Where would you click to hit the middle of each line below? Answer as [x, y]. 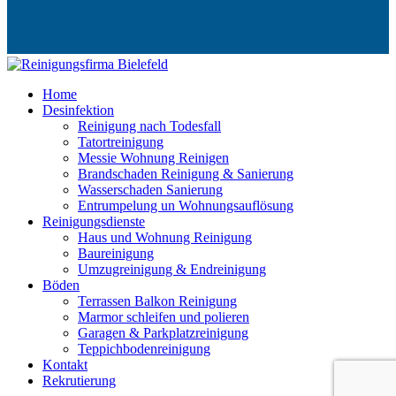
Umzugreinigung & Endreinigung [172, 269]
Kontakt [65, 364]
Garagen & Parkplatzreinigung [163, 332]
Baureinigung [116, 253]
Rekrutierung [79, 380]
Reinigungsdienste [94, 221]
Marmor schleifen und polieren [164, 316]
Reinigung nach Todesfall [149, 126]
